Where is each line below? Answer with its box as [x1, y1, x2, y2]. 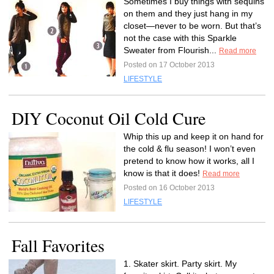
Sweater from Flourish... [124, 45, 219, 55]
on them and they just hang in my [124, 9, 253, 18]
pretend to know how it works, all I [124, 156, 254, 166]
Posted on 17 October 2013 [124, 61, 215, 69]
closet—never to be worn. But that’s [124, 21, 261, 31]
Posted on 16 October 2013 [124, 183, 215, 192]
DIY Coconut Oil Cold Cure [12, 106, 206, 130]
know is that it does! [124, 168, 202, 178]
